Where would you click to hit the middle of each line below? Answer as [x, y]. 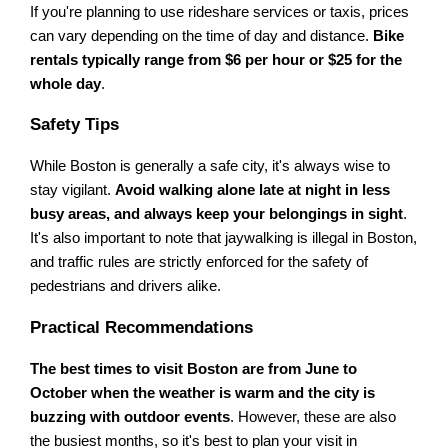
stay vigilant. [73, 190]
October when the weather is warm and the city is [203, 392]
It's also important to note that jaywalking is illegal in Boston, [224, 238]
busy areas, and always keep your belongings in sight [217, 214]
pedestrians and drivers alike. [126, 286]
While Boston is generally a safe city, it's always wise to [210, 166]
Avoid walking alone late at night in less [253, 190]
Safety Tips [75, 125]
